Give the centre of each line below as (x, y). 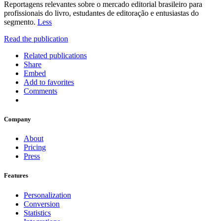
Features (16, 176)
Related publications (55, 55)
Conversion (42, 204)
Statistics (37, 213)
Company (18, 119)
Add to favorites (49, 82)
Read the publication (36, 38)
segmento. (21, 22)
